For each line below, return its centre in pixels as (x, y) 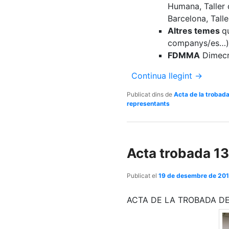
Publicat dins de (150, 95)
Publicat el (143, 176)
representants (148, 104)
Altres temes (195, 31)
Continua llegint (163, 76)
